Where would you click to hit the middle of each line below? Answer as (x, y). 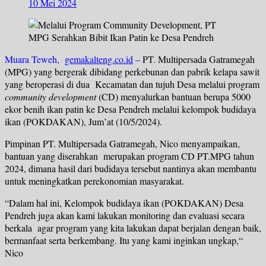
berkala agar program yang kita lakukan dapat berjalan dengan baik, (133, 228)
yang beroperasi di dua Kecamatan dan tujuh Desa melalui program (132, 84)
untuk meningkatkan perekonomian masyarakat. (94, 181)
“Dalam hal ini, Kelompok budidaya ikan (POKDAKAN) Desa (124, 203)
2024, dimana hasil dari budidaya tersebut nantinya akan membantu (131, 169)
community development (50, 97)
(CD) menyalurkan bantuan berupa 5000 (173, 97)
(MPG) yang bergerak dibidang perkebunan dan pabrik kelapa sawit (132, 72)
